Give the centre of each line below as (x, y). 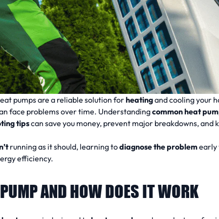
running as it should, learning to (64, 146)
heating (139, 99)
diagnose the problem (158, 146)
